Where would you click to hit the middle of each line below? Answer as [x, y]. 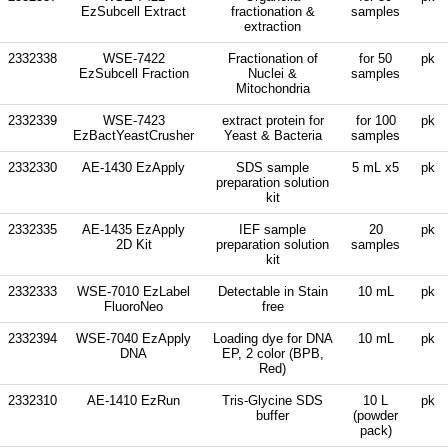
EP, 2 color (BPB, [272, 353]
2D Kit [133, 244]
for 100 [375, 120]
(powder [375, 415]
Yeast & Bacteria [272, 135]
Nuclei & [272, 73]
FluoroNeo [133, 306]
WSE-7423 [133, 120]
